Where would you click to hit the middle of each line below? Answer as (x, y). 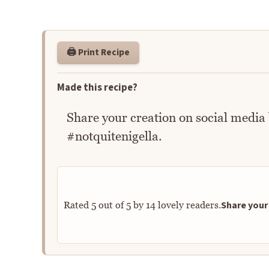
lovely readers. (188, 205)
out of (111, 205)
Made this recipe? (97, 87)
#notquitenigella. (114, 136)
